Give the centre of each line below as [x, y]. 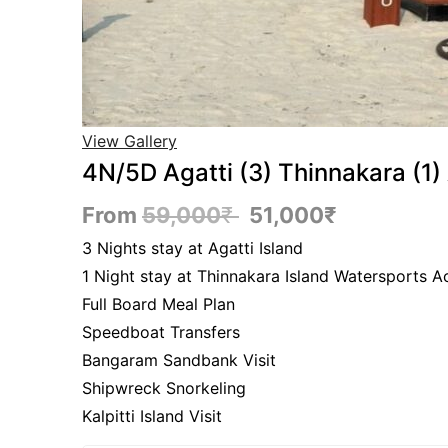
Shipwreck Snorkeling [164, 388]
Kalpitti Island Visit [152, 416]
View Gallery [129, 141]
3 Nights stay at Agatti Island [192, 248]
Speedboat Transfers [161, 332]
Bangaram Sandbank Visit [179, 360]
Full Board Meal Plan [158, 304]
